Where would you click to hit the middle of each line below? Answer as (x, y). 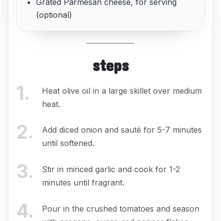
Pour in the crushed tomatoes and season (121, 208)
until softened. (68, 143)
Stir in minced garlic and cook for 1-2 (111, 169)
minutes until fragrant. (83, 182)
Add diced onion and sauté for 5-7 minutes (122, 130)
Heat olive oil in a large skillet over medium (122, 91)
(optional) (54, 15)
